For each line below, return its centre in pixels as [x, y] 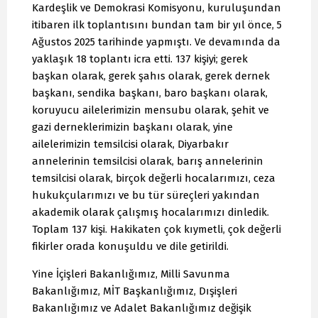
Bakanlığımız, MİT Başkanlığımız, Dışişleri [135, 291]
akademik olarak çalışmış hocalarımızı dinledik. [150, 213]
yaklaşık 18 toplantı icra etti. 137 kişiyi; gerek [140, 59]
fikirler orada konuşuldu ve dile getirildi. [130, 247]
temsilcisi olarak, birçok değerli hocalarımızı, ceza [154, 179]
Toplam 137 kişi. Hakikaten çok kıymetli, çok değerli [157, 230]
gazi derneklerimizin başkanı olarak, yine [132, 127]
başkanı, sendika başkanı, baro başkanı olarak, [150, 93]
